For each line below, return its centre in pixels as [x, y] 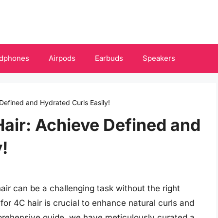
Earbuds [109, 58]
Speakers [159, 58]
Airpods [62, 58]
